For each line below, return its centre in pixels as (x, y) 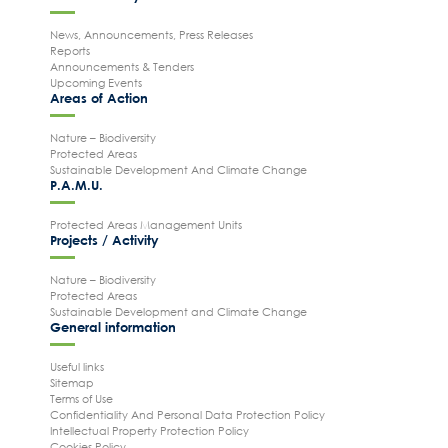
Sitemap (71, 382)
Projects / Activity (104, 239)
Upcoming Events (95, 82)
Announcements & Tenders (121, 66)
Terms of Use (81, 398)
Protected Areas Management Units (145, 224)
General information (112, 326)
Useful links (76, 366)
